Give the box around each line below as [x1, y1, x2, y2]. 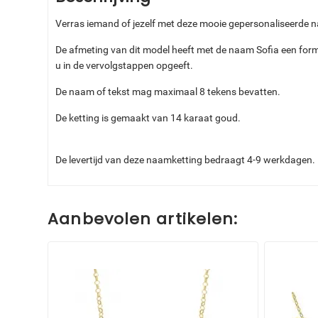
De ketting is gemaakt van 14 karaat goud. [55, 112, 241, 124]
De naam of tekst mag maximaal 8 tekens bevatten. [55, 86, 281, 98]
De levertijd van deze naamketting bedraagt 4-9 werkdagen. [55, 154, 316, 166]
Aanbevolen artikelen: [48, 208, 238, 231]
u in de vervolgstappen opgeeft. [55, 60, 194, 72]
